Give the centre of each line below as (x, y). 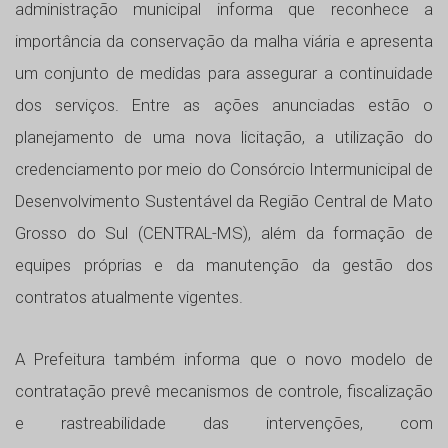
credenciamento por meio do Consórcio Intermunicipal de (224, 169)
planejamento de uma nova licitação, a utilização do (224, 137)
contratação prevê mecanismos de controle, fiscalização (224, 391)
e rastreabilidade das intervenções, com (224, 423)
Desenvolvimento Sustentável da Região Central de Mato (224, 201)
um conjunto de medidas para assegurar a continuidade (224, 73)
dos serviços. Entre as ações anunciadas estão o (224, 105)
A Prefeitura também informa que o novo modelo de (224, 359)
